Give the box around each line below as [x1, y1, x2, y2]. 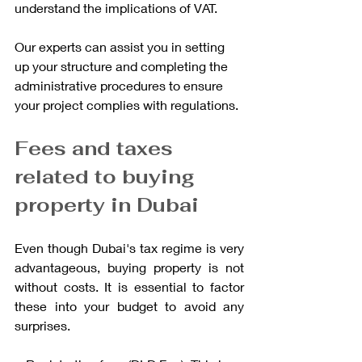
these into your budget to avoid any [15, 297, 244, 314]
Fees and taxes [15, 135, 179, 161]
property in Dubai [15, 192, 199, 217]
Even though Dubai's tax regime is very [15, 239, 244, 255]
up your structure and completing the [15, 57, 231, 74]
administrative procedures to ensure [15, 77, 226, 93]
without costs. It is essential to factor [15, 278, 244, 294]
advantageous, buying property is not [15, 259, 244, 275]
